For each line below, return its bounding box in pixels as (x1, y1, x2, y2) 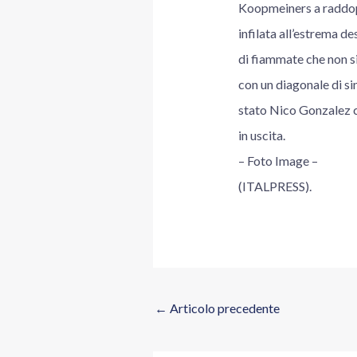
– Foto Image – (237, 153, 318, 169)
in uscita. (237, 127, 285, 143)
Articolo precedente (167, 300, 280, 316)
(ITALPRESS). (237, 178, 312, 194)
